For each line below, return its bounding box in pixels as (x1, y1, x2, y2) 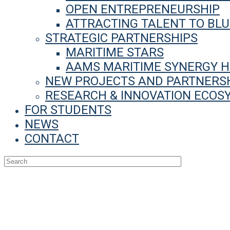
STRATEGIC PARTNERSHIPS (45, 31, 198, 45)
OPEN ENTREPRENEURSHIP (66, 2, 220, 16)
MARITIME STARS (66, 45, 164, 60)
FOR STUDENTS (25, 103, 111, 117)
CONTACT (25, 131, 79, 146)
